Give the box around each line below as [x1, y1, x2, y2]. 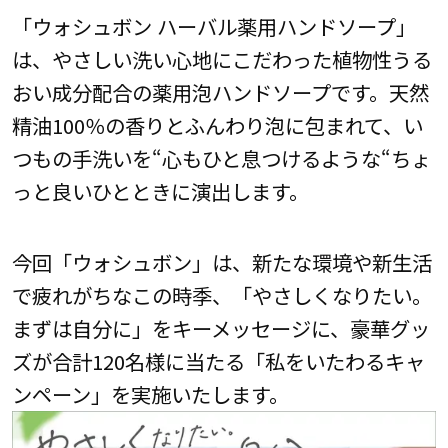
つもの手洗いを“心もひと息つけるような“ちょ [11, 143, 431, 174]
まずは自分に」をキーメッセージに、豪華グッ [11, 313, 430, 344]
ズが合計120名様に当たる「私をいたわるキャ [11, 346, 425, 377]
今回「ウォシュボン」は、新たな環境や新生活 [11, 247, 432, 278]
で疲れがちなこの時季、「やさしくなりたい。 [11, 280, 432, 311]
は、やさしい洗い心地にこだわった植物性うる [11, 44, 432, 75]
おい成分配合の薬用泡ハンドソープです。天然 [11, 77, 429, 108]
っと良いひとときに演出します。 [11, 176, 309, 207]
